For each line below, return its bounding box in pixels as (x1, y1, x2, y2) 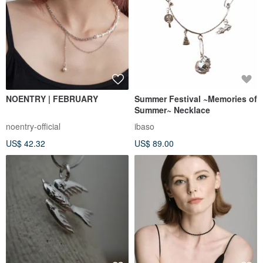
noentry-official (6, 120, 60, 133)
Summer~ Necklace (134, 104, 210, 116)
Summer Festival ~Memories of (134, 93, 257, 105)
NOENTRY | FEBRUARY (6, 93, 98, 105)
